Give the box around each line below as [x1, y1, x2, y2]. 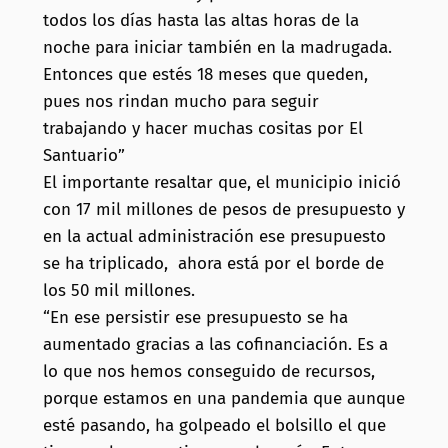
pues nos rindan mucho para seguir [42, 91, 319, 113]
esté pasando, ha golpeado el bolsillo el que [42, 415, 386, 437]
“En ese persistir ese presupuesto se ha [42, 307, 348, 329]
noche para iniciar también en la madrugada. [42, 37, 392, 59]
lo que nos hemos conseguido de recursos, [42, 361, 375, 383]
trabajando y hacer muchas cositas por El [42, 118, 363, 140]
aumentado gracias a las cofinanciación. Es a [42, 334, 388, 356]
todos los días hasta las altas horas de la [42, 10, 359, 32]
